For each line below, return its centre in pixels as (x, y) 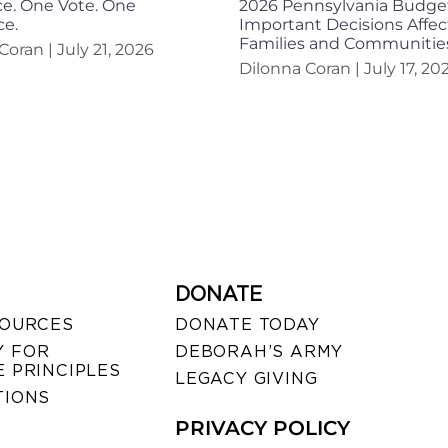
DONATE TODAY (247, 325)
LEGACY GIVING (246, 379)
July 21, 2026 (103, 50)
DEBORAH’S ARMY (259, 352)
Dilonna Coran (297, 69)
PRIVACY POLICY (262, 428)
